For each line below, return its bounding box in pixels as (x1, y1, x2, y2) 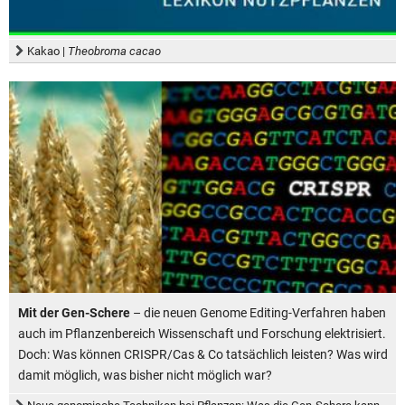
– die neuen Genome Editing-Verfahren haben (130, 306, 386, 321)
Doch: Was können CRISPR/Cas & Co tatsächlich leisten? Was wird (18, 347, 388, 363)
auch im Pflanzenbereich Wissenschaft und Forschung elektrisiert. (18, 326, 386, 342)
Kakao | (27, 44, 68, 59)
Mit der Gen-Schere (18, 306, 130, 321)
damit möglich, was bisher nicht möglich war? (18, 368, 272, 383)
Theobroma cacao (68, 44, 161, 59)
